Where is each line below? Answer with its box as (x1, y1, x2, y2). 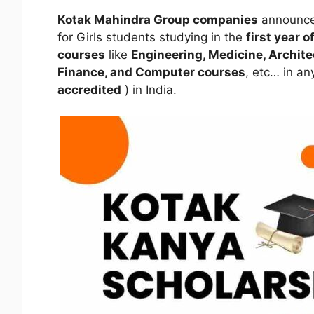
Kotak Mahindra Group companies (57, 12, 258, 27)
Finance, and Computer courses (57, 64, 245, 79)
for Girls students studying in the (57, 29, 246, 44)
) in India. (121, 82, 177, 97)
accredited (57, 82, 121, 97)
